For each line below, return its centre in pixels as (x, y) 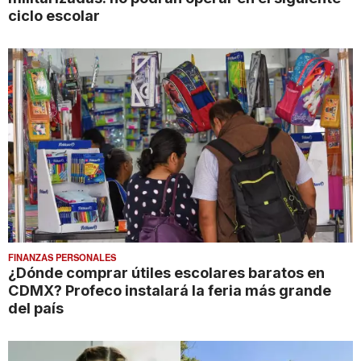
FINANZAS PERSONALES (62, 257)
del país (36, 307)
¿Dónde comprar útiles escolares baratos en (166, 272)
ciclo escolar (54, 15)
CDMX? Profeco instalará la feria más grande (170, 290)
